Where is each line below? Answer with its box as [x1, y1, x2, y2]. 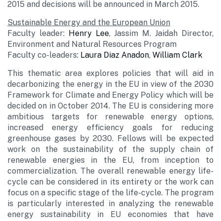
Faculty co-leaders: [7, 50, 80, 60]
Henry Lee [68, 29, 109, 38]
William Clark [152, 50, 202, 60]
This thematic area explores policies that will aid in [7, 69, 214, 78]
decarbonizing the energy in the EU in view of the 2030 [7, 79, 214, 89]
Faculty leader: [7, 29, 69, 38]
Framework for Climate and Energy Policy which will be [7, 90, 214, 100]
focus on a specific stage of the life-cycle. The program [7, 188, 214, 197]
